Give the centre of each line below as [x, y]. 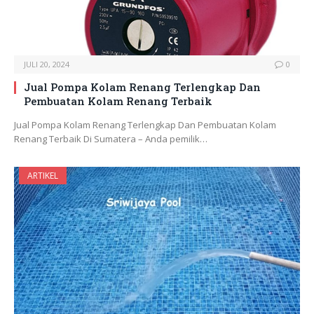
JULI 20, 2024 [47, 64]
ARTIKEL [43, 176]
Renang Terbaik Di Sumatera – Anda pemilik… [111, 139]
